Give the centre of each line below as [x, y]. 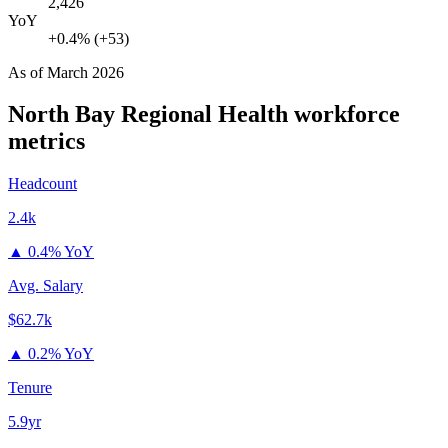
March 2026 [85, 72]
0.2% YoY [61, 354]
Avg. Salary [45, 286]
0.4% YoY [61, 252]
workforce [344, 114]
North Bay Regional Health [148, 114]
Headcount [42, 184]
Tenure [30, 388]
